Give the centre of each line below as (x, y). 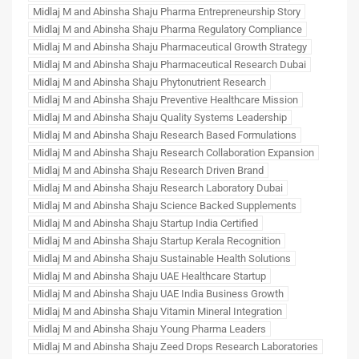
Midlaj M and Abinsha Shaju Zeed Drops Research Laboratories (175, 346)
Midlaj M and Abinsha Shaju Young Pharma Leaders (149, 329)
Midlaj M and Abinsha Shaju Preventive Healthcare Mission (165, 99)
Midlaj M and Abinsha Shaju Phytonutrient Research (149, 82)
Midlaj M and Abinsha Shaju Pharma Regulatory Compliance (167, 29)
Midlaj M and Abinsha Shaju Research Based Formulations (165, 135)
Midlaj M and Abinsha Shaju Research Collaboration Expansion (173, 152)
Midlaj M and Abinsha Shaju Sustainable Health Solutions (162, 258)
